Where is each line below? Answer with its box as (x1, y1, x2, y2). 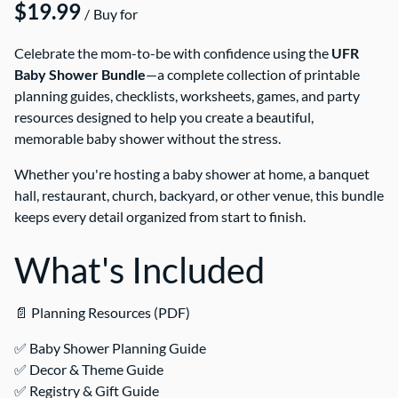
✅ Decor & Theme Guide (14, 360, 163, 378)
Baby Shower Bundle (14, 65, 146, 83)
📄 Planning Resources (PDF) (14, 303, 190, 321)
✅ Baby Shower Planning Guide (14, 338, 206, 356)
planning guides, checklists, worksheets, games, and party (14, 86, 360, 104)
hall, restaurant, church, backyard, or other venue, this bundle (14, 186, 384, 203)
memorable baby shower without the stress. (14, 129, 281, 147)
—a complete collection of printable (146, 65, 360, 83)
